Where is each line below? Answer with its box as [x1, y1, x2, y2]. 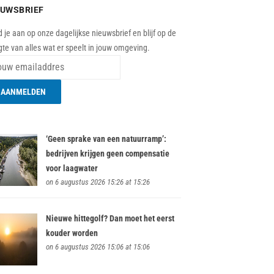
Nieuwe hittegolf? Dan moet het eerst [45, 213, 174, 223]
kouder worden [45, 228, 98, 238]
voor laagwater [45, 163, 98, 173]
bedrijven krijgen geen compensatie [45, 148, 169, 158]
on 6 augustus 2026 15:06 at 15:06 [45, 242, 150, 251]
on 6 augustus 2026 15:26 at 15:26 [45, 177, 150, 187]
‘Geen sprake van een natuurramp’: [45, 133, 166, 144]
